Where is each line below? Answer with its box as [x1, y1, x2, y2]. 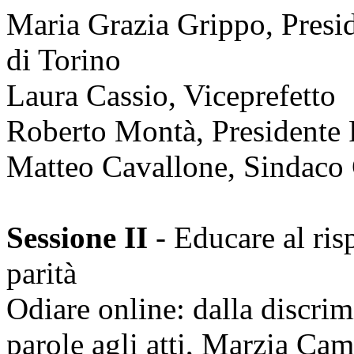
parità [6, 255, 77, 290]
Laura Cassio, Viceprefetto [6, 77, 336, 112]
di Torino [6, 42, 121, 77]
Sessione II [6, 220, 148, 254]
